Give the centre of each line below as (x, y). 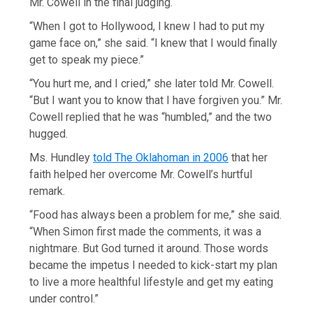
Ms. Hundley (61, 158)
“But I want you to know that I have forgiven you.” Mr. (156, 101)
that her (248, 158)
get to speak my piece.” (87, 60)
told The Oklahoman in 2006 (161, 158)
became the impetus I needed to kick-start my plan (154, 265)
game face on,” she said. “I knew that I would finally (154, 43)
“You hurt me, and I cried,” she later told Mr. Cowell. (152, 84)
